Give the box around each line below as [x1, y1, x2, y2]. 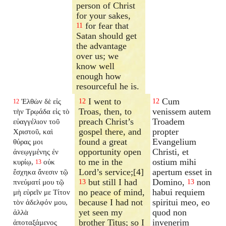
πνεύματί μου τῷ [13, 177, 65, 186]
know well [76, 61, 115, 71]
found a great [79, 136, 128, 147]
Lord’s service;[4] [79, 166, 144, 177]
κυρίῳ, [13, 157, 34, 166]
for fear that [83, 20, 129, 31]
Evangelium [152, 136, 197, 147]
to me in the [79, 156, 123, 167]
